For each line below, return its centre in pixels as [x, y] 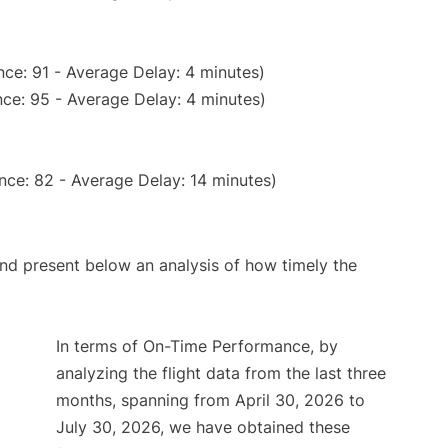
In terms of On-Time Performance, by [197, 346]
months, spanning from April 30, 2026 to [210, 400]
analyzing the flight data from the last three [221, 373]
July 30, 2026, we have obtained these [203, 427]
